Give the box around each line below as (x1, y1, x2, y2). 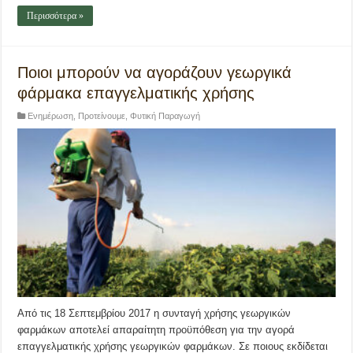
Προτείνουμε (78, 110, 126, 121)
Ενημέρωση (28, 110, 74, 121)
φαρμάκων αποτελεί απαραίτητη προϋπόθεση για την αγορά (17, 324, 295, 336)
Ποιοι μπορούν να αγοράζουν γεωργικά (17, 63, 292, 81)
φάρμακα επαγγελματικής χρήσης (17, 84, 255, 102)
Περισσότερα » (27, 9, 84, 21)
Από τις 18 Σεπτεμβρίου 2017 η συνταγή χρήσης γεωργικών (17, 307, 292, 320)
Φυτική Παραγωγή (130, 110, 201, 121)
